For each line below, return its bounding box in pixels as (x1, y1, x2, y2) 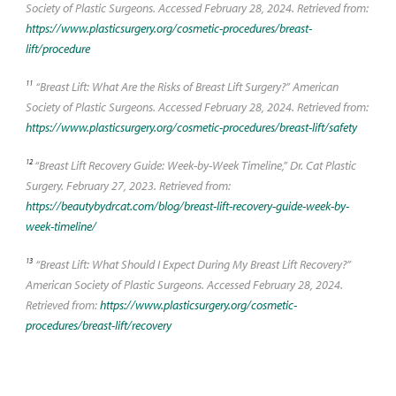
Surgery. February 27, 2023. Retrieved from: (25, 177, 231, 194)
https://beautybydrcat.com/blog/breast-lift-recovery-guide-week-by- (25, 197, 349, 214)
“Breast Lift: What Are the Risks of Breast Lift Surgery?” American (32, 78, 339, 95)
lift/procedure (25, 40, 90, 57)
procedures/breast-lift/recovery (25, 316, 171, 333)
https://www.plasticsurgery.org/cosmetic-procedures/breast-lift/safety (25, 118, 357, 135)
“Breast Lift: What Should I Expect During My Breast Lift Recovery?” (32, 255, 351, 272)
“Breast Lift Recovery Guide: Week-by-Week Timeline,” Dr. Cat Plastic (34, 156, 356, 173)
